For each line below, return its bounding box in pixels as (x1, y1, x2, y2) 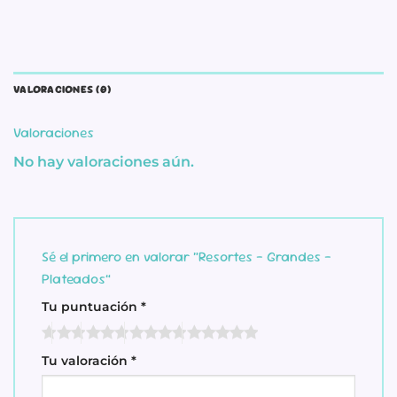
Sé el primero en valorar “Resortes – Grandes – (42, 247, 331, 267)
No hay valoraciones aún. (13, 152, 194, 170)
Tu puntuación (42, 299, 141, 315)
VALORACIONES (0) (13, 82, 112, 97)
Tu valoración (42, 352, 131, 369)
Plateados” (42, 269, 114, 289)
